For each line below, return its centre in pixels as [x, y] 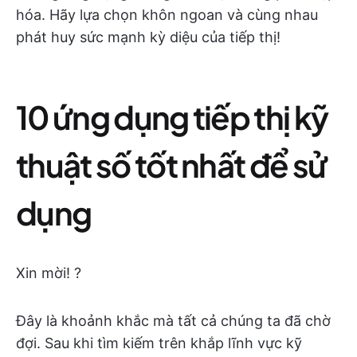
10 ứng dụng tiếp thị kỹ [172, 117]
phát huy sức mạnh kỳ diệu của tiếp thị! [148, 37]
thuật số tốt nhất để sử [172, 165]
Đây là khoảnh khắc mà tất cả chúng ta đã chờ [173, 321]
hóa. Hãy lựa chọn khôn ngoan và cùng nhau [167, 15]
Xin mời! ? [49, 273]
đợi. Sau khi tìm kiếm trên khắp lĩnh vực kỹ [159, 343]
